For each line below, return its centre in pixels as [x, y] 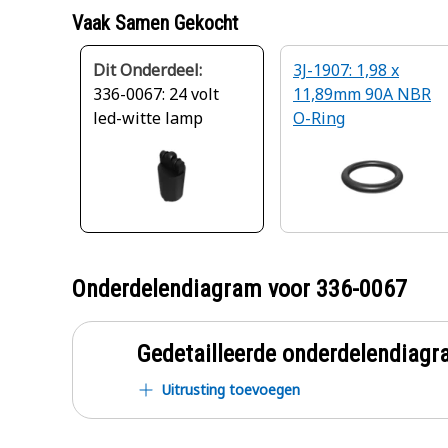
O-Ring [319, 118]
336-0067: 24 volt [156, 94]
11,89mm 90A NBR [362, 94]
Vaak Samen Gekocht [155, 23]
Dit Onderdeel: [147, 70]
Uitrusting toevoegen [231, 389]
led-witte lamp [148, 118]
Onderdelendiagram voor [194, 289]
